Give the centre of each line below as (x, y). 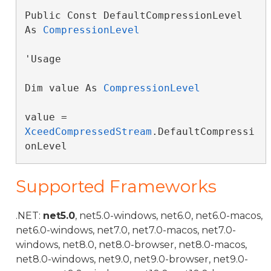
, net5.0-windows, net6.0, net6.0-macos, (169, 216)
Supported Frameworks (116, 186)
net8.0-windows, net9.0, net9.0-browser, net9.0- (132, 259)
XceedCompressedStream (88, 132)
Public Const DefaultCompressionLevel (133, 15)
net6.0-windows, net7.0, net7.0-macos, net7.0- (126, 230)
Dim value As (64, 88)
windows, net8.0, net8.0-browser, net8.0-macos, (131, 245)
